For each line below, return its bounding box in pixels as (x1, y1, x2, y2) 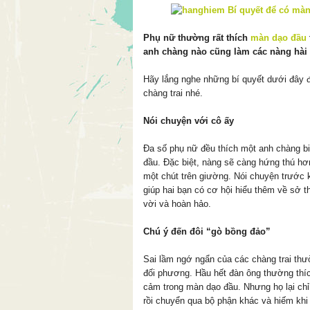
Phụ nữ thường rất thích (143, 32, 250, 43)
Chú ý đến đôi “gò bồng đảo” (143, 226, 271, 237)
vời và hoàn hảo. (143, 198, 211, 209)
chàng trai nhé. (143, 87, 203, 98)
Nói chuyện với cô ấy (143, 115, 234, 126)
